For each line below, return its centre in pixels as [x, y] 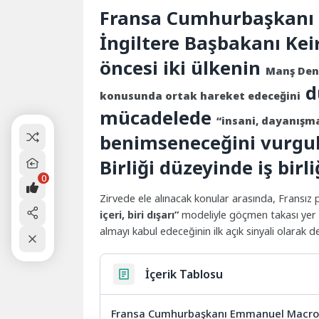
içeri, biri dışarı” [140, 215]
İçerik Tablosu [184, 274]
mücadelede [158, 117]
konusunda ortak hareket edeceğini [200, 95]
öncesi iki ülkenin [183, 68]
